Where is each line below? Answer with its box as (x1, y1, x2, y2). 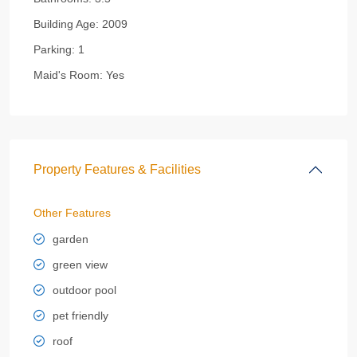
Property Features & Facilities (33, 163, 201, 176)
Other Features (33, 206, 111, 219)
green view (53, 258, 108, 271)
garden (53, 233, 88, 245)
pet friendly (53, 309, 108, 322)
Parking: (33, 43, 75, 56)
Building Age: (33, 18, 99, 30)
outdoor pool (53, 284, 116, 296)
